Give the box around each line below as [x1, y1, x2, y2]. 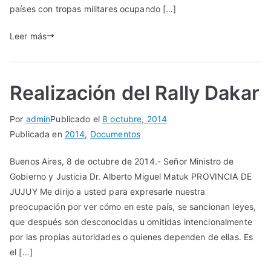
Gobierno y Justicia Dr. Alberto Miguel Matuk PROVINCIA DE [10, 171, 252, 181]
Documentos [90, 128, 141, 139]
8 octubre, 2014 [102, 113, 168, 124]
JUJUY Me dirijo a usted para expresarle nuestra [10, 186, 206, 197]
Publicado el [50, 113, 103, 124]
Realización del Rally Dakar [10, 80, 260, 105]
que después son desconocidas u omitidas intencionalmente [10, 216, 252, 227]
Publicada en [10, 128, 65, 139]
